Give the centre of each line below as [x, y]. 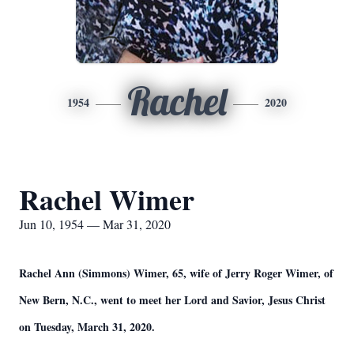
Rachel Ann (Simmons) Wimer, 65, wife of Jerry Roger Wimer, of [176, 273]
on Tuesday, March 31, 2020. [87, 327]
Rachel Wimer [107, 199]
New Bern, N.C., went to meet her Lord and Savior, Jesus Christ [172, 300]
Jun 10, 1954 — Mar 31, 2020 [95, 224]
